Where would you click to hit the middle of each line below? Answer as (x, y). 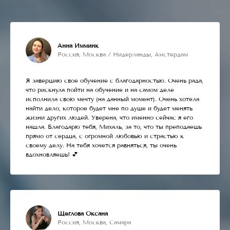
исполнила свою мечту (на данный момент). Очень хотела (112, 99)
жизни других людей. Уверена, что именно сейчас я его (109, 117)
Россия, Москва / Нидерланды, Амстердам (123, 54)
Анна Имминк (78, 45)
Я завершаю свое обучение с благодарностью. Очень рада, (114, 80)
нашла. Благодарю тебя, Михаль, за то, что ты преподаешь (114, 127)
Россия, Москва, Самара (94, 222)
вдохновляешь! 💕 (52, 154)
